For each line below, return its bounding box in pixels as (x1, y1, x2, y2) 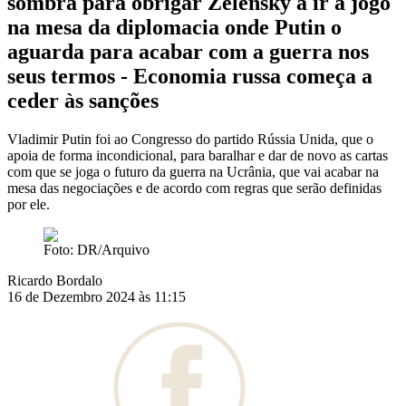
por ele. (7, 197, 50, 213)
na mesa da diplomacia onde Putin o (7, 15, 342, 40)
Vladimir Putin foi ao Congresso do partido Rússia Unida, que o (7, 131, 373, 148)
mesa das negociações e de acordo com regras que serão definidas (7, 180, 382, 197)
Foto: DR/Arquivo (43, 242, 150, 258)
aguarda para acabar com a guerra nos (7, 40, 369, 64)
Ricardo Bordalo (7, 273, 102, 289)
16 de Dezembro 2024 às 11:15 (7, 289, 186, 305)
